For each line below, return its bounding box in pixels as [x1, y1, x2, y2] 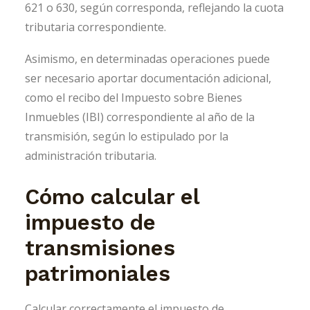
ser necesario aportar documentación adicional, [25, 70, 271, 86]
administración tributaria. [25, 147, 156, 163]
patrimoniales [25, 260, 170, 286]
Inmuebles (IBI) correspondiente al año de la [25, 109, 255, 125]
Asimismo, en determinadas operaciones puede [25, 51, 270, 66]
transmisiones [25, 235, 175, 261]
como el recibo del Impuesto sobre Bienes [25, 89, 242, 105]
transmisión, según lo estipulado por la [25, 128, 228, 144]
